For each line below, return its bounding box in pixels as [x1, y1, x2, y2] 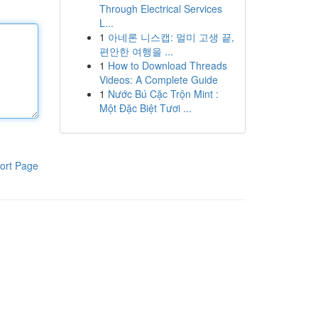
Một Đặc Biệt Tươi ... [99, 101, 192, 115]
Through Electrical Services [99, 1, 222, 16]
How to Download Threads [107, 58, 227, 72]
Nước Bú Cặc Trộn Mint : [107, 87, 219, 101]
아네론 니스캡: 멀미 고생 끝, [107, 30, 234, 44]
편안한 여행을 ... [99, 44, 173, 58]
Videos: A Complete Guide [99, 72, 218, 87]
